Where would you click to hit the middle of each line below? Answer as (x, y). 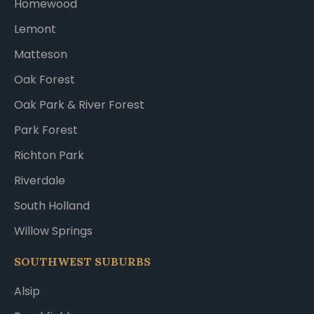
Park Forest (46, 130)
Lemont (35, 29)
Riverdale (40, 180)
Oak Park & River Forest (79, 104)
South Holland (52, 205)
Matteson (41, 54)
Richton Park (49, 155)
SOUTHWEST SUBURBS (82, 261)
